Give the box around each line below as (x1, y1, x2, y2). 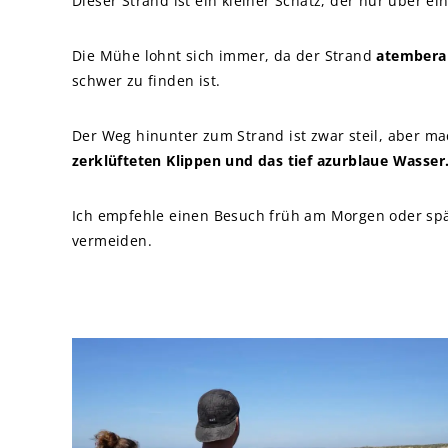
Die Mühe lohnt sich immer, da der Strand (72, 46, 377, 66)
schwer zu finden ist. (72, 71, 221, 91)
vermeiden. (72, 231, 153, 251)
